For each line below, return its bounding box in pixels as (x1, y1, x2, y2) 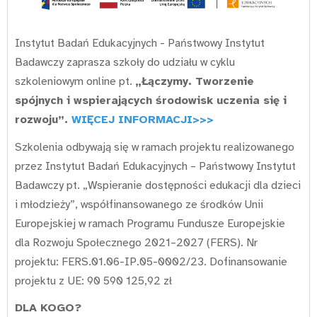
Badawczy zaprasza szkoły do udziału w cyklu (15, 55, 235, 70)
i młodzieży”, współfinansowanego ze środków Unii (15, 197, 263, 212)
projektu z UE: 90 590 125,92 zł (15, 273, 172, 288)
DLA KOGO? (15, 301, 81, 316)
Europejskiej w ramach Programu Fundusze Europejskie (15, 216, 285, 231)
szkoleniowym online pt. (15, 74, 135, 89)
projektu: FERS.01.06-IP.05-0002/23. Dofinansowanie (15, 254, 287, 269)
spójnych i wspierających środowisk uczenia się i (15, 93, 287, 108)
